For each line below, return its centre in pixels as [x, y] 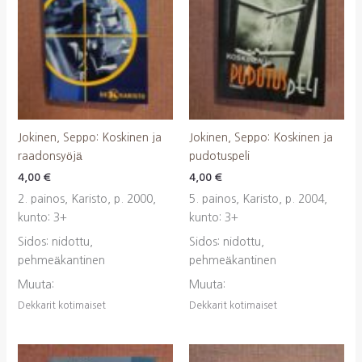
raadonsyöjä [50, 156]
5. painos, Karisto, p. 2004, [258, 198]
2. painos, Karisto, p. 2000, [86, 198]
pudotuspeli [219, 156]
